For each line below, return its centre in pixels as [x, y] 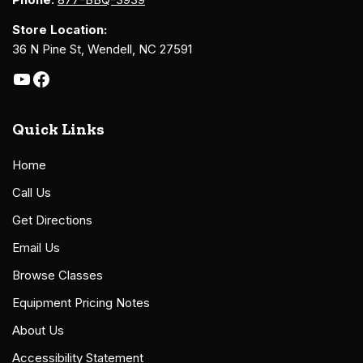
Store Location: [60, 29]
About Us [38, 330]
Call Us [32, 192]
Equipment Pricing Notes [81, 302]
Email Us [36, 247]
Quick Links [58, 129]
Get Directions [52, 220]
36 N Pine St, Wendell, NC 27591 [102, 49]
